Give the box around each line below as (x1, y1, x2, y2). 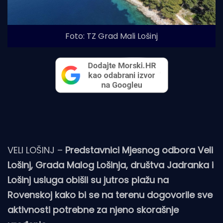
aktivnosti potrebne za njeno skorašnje (7, 203, 179, 216)
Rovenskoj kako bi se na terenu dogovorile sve (7, 188, 213, 201)
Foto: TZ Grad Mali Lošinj (65, 30, 158, 42)
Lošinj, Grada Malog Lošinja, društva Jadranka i (7, 158, 214, 171)
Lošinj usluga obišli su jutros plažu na (7, 173, 169, 186)
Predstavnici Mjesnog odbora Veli (65, 143, 213, 156)
